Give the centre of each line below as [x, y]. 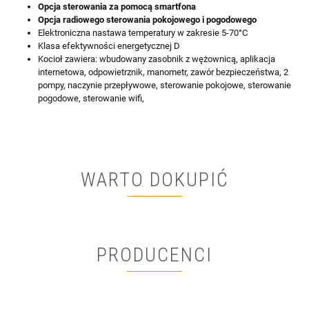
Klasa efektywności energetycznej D [109, 46]
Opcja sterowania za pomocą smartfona [118, 7]
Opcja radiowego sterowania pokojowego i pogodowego [147, 20]
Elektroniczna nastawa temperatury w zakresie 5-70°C [143, 33]
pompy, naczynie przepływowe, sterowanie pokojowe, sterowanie [165, 86]
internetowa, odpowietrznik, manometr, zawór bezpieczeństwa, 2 [163, 72]
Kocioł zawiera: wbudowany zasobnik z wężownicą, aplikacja [157, 59]
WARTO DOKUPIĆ [154, 180]
